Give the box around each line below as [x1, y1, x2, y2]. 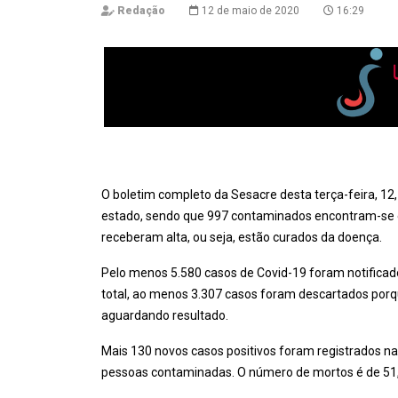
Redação [117, 4, 165, 17]
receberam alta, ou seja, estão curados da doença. [101, 230, 382, 244]
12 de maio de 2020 [199, 4, 299, 17]
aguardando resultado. [101, 308, 228, 322]
